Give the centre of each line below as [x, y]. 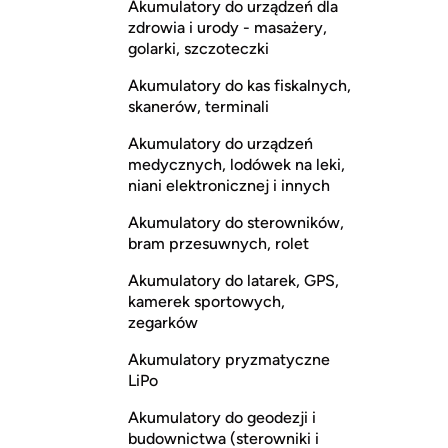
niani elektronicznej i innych [229, 186]
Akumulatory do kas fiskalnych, [239, 86]
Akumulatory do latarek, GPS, [233, 281]
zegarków [163, 323]
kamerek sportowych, [206, 302]
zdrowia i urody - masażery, [227, 28]
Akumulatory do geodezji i [222, 418]
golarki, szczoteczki [198, 49]
